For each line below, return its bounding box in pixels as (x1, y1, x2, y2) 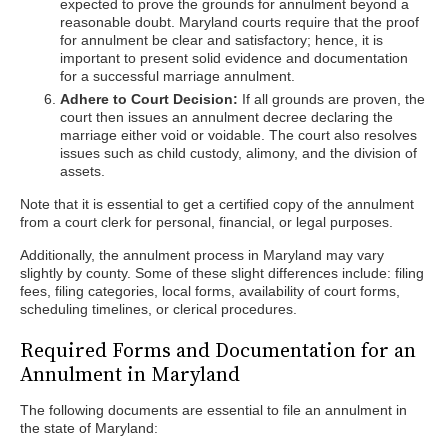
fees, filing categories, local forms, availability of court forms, (20, 283, 400, 299)
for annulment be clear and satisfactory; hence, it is (60, 32, 383, 48)
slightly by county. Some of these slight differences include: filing (20, 265, 424, 281)
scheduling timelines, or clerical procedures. (20, 301, 297, 317)
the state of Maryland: (20, 420, 158, 436)
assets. (60, 163, 105, 179)
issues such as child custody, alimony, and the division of (60, 145, 417, 161)
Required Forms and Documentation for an (20, 336, 416, 364)
